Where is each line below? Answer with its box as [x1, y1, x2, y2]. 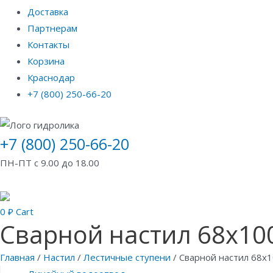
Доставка [27, 5, 68, 18]
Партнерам [27, 21, 77, 34]
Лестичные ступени [83, 250, 171, 263]
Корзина [27, 54, 65, 67]
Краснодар [27, 71, 75, 83]
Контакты [27, 38, 69, 51]
